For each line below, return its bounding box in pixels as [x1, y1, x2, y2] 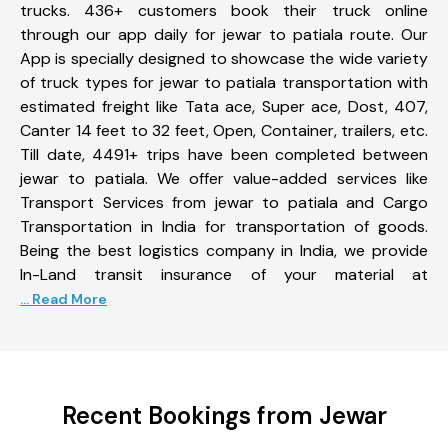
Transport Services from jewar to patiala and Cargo [20, 191, 428, 213]
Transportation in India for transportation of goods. [20, 215, 428, 237]
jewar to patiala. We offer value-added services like [20, 167, 428, 189]
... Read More [20, 289, 107, 308]
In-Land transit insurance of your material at [20, 263, 428, 285]
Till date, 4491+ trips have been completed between [20, 143, 428, 165]
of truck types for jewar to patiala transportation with [20, 71, 428, 93]
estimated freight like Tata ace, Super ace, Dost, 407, [20, 95, 428, 117]
